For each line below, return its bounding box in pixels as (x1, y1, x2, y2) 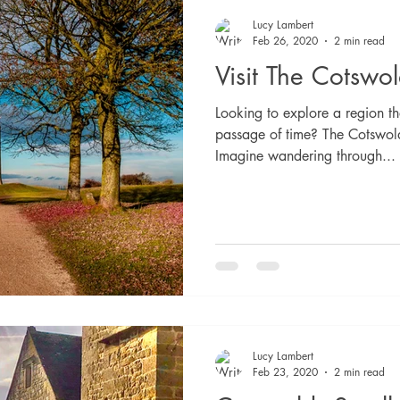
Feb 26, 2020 (253, 33, 318, 48)
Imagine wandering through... (215, 146, 396, 165)
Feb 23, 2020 (253, 364, 318, 379)
